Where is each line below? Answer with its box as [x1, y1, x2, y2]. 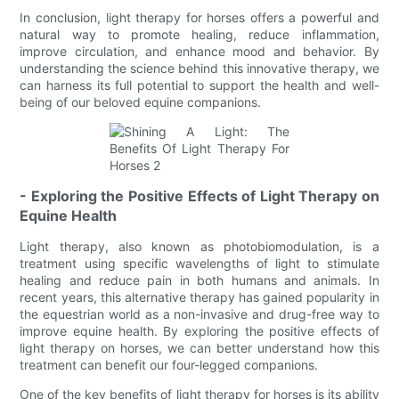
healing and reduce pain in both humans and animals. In [20, 272, 379, 288]
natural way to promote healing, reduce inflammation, [20, 26, 379, 42]
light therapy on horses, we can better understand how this [20, 339, 379, 355]
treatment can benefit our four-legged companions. [20, 356, 319, 372]
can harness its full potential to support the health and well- [20, 77, 379, 93]
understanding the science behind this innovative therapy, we [20, 60, 379, 76]
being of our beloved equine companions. [20, 94, 262, 110]
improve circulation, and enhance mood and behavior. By [20, 43, 379, 59]
